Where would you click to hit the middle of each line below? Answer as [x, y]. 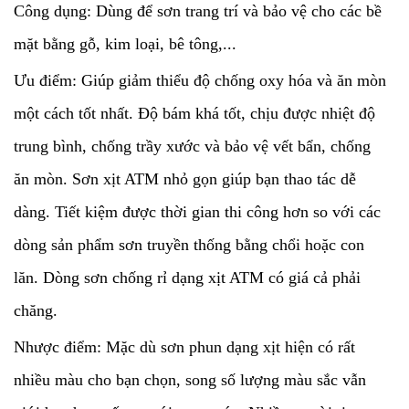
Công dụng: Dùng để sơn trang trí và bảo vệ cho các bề [198, 11]
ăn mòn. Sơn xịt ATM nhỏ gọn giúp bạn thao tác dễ [185, 179]
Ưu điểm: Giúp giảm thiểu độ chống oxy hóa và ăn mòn [200, 80]
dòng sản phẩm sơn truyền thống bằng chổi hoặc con [189, 245]
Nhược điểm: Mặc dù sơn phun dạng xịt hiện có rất [184, 347]
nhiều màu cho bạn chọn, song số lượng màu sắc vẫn [190, 380]
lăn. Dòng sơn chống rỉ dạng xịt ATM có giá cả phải [187, 278]
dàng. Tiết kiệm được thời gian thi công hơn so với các [197, 212]
